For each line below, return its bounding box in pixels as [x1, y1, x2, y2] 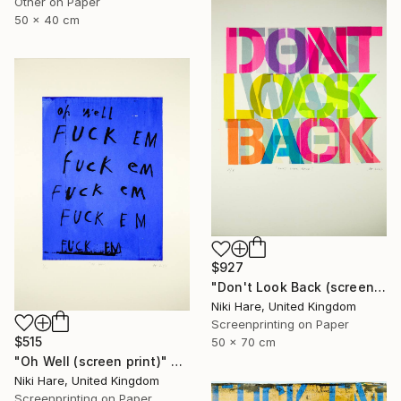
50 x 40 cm [14, 13, 80, 28]
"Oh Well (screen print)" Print [171, 354, 183, 370]
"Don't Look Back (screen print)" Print [373, 279, 386, 295]
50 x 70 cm [211, 335, 276, 350]
